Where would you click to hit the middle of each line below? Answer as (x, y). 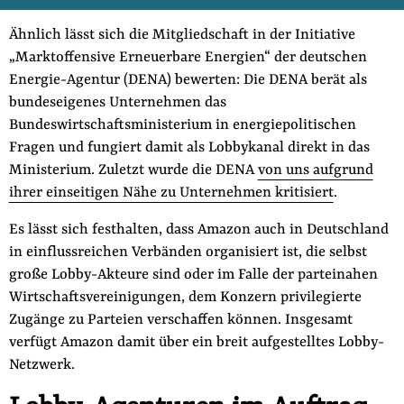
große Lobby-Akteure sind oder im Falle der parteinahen (193, 275)
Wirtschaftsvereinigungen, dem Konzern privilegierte (185, 298)
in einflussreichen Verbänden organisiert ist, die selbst (188, 253)
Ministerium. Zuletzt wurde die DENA (133, 171)
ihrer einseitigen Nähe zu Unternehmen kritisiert (171, 193)
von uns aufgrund (315, 171)
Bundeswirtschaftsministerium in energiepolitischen (182, 126)
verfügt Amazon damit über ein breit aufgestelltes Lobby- (196, 343)
